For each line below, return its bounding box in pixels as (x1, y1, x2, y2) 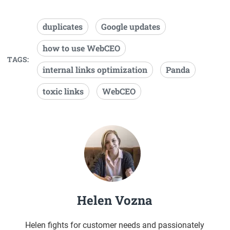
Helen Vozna (77, 192, 153, 209)
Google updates (101, 21, 160, 32)
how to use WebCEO (42, 43, 120, 54)
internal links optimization (42, 64, 147, 75)
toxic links (42, 86, 84, 97)
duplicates (42, 21, 83, 32)
